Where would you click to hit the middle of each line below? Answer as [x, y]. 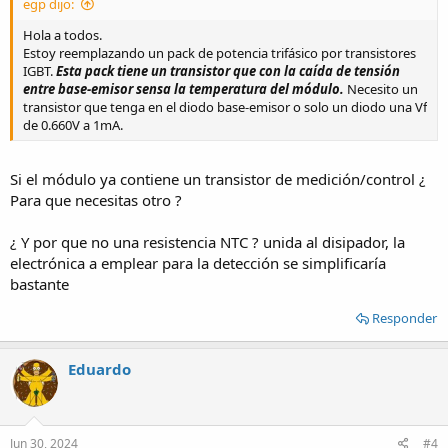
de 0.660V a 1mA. [73, 124]
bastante [39, 284]
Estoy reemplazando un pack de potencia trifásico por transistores [219, 52]
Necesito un [381, 88]
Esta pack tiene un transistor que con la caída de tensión [226, 70]
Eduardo [99, 369]
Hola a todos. [62, 34]
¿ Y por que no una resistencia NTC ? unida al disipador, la [207, 242]
